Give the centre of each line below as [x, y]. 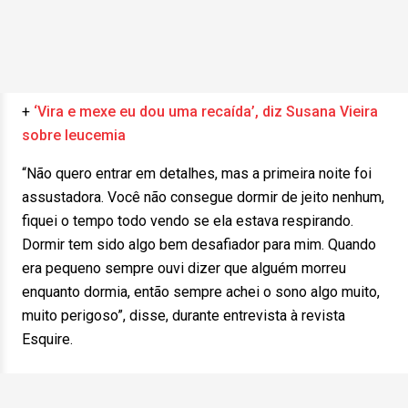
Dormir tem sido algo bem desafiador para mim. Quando [199, 245]
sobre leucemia [74, 135]
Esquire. [47, 339]
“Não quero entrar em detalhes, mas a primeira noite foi [197, 173]
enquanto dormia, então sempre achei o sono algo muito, [201, 292]
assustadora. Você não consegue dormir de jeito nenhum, [203, 197]
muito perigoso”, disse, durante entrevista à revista [184, 316]
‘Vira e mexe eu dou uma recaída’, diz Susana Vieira [206, 112]
